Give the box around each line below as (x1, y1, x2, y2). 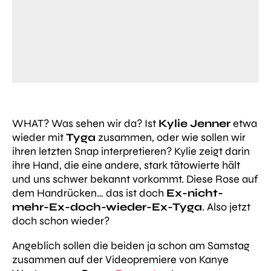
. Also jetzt (202, 200, 250, 214)
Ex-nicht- (166, 186, 223, 200)
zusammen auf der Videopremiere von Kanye (12, 253, 229, 266)
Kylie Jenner (158, 117, 230, 130)
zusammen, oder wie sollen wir (96, 131, 246, 144)
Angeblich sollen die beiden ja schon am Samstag (12, 239, 250, 252)
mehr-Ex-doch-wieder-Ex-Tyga (12, 200, 202, 214)
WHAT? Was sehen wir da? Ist (12, 117, 158, 130)
